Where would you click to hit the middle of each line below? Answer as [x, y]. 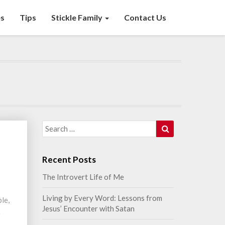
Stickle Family [78, 17]
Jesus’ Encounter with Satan [88, 208]
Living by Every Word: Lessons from [102, 198]
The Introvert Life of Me [83, 177]
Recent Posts [69, 159]
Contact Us [145, 17]
